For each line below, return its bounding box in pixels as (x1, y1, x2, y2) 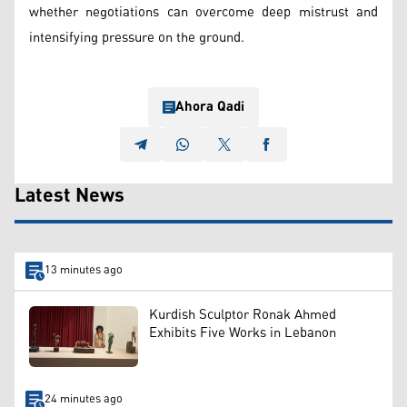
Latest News (15, 176, 124, 215)
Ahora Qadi (175, 93, 244, 120)
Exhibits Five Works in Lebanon (149, 319, 336, 346)
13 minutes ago (44, 259, 123, 283)
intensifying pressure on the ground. (29, 24, 244, 51)
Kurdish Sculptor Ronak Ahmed (149, 301, 336, 328)
